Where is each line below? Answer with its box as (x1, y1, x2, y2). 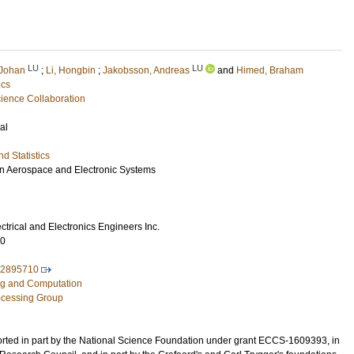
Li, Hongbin (46, 65, 96, 76)
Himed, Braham (236, 65, 303, 76)
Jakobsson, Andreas (103, 65, 190, 76)
